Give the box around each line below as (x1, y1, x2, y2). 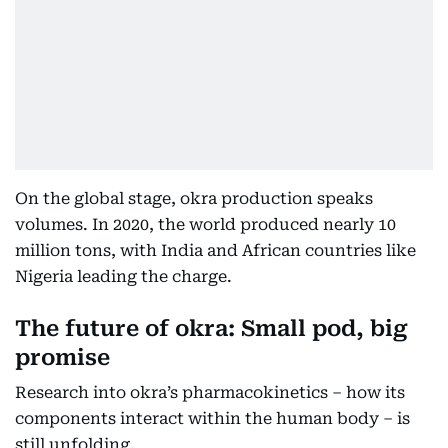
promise (15, 345, 110, 370)
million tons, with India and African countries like (15, 241, 416, 260)
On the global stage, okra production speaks (15, 189, 373, 208)
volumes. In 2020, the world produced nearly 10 (15, 215, 396, 234)
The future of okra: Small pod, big (15, 316, 408, 341)
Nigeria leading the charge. (15, 267, 232, 286)
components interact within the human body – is (15, 409, 410, 428)
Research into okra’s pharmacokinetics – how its (15, 383, 405, 402)
